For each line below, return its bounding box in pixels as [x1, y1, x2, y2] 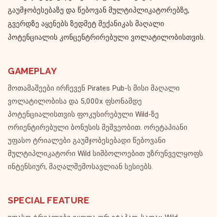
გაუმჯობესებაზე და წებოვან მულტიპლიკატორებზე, [8, 6, 189, 15]
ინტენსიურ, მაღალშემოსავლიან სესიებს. [8, 162, 153, 171]
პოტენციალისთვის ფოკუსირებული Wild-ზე [8, 110, 159, 119]
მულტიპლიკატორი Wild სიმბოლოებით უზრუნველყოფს [8, 149, 203, 158]
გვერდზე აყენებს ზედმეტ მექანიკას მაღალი [8, 19, 164, 28]
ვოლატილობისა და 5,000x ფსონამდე [8, 97, 142, 106]
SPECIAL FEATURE [8, 195, 90, 205]
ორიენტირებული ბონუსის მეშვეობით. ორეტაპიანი [8, 123, 187, 132]
